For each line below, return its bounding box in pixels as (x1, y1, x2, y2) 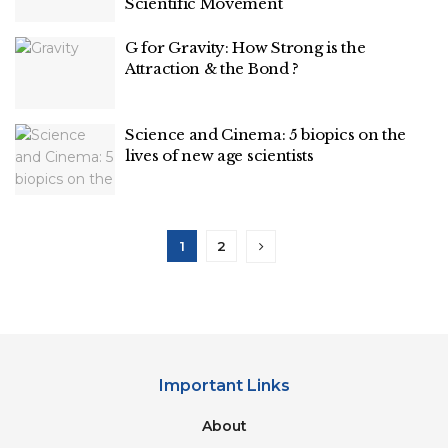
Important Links (158, 376, 290, 395)
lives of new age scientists (125, 145, 314, 165)
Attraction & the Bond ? (125, 59, 300, 78)
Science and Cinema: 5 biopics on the (125, 124, 407, 144)
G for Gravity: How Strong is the (125, 38, 366, 57)
